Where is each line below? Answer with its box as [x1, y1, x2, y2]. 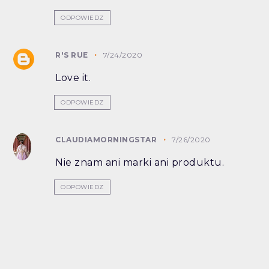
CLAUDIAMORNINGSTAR [55, 134, 157, 144]
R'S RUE [55, 50, 88, 59]
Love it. [55, 71, 91, 83]
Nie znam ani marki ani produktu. [55, 156, 225, 168]
